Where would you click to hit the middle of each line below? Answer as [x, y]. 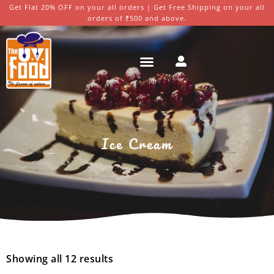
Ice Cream [137, 144]
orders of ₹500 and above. [137, 18]
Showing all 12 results [60, 258]
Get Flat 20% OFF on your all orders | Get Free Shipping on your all [137, 7]
